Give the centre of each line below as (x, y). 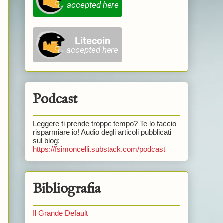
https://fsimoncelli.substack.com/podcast (99, 149)
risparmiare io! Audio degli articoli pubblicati (102, 132)
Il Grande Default (60, 213)
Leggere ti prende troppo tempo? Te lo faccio (104, 123)
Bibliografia (66, 189)
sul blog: (46, 140)
